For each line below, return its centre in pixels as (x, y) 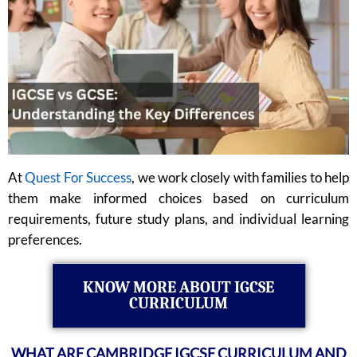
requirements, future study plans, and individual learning (178, 218)
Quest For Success (78, 177)
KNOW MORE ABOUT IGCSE (178, 287)
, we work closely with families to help (241, 177)
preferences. (45, 239)
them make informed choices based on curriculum (178, 198)
